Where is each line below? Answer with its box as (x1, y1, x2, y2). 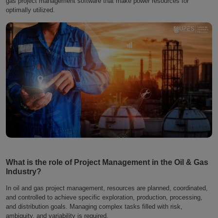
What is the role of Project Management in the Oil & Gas (6, 158, 208, 167)
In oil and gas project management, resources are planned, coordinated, (6, 184, 208, 192)
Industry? (6, 167, 41, 176)
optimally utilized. (6, 6, 55, 14)
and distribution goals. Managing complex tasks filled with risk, (6, 203, 182, 211)
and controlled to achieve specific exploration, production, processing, (6, 194, 202, 201)
